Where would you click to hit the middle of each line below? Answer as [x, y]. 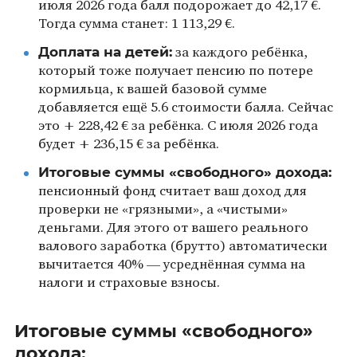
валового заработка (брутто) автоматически [182, 246]
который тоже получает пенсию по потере [175, 71]
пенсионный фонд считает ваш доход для [172, 191]
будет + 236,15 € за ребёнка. [128, 144]
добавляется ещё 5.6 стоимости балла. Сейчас [185, 108]
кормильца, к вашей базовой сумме [152, 89]
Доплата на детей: [105, 51]
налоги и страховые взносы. [129, 283]
